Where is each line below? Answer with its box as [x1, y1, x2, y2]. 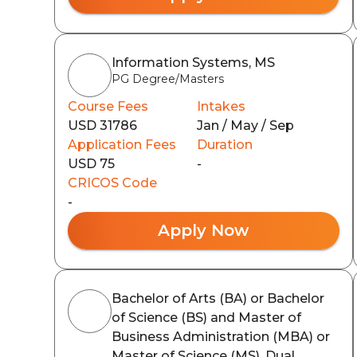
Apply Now [158, 220, 249, 240]
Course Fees [68, 98, 148, 114]
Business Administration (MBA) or [112, 328, 330, 344]
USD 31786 [68, 117, 137, 133]
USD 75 [68, 155, 115, 171]
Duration [197, 136, 253, 152]
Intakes [197, 98, 246, 114]
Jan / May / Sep [197, 117, 295, 133]
